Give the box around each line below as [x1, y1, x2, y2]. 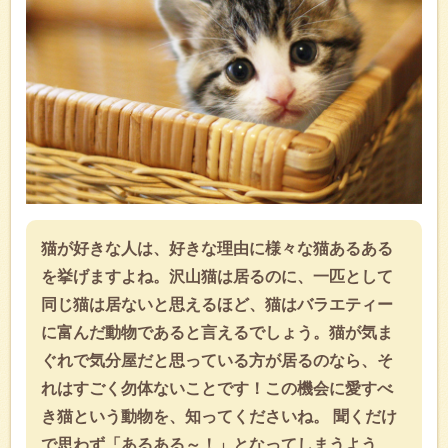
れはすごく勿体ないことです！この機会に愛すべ [41, 380, 393, 397]
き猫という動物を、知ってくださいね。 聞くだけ [41, 408, 397, 425]
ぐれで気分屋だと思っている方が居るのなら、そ [41, 352, 393, 369]
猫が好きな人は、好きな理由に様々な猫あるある [41, 240, 393, 257]
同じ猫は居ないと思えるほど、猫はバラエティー [41, 296, 393, 313]
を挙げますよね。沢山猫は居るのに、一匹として [41, 268, 393, 285]
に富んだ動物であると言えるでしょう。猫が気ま [41, 324, 393, 341]
